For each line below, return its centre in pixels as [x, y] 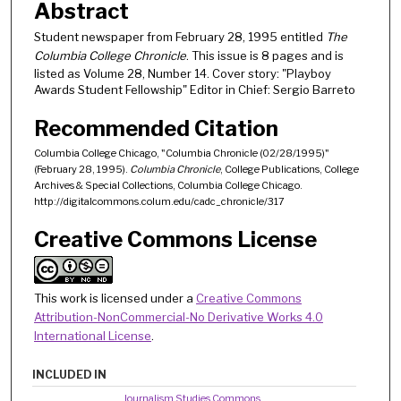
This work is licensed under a [115, 298]
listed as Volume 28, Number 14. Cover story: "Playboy [183, 73]
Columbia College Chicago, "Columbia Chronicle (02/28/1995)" [182, 153]
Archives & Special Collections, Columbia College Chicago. [168, 185]
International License [93, 335]
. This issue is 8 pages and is [265, 55]
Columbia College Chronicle [110, 55]
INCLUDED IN [70, 374]
